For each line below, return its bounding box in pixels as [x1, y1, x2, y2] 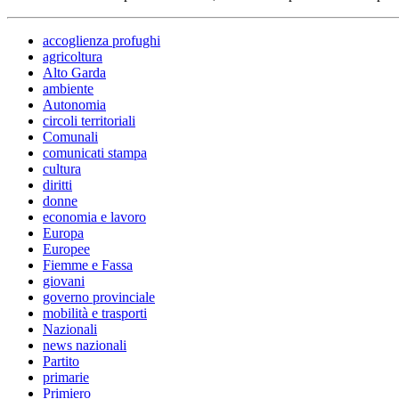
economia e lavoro [43, 209, 146, 225]
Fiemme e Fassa [43, 257, 133, 273]
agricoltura [43, 49, 102, 65]
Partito [43, 354, 79, 370]
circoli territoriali [43, 113, 135, 129]
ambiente [43, 81, 94, 97]
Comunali [43, 129, 98, 145]
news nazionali [43, 338, 126, 354]
